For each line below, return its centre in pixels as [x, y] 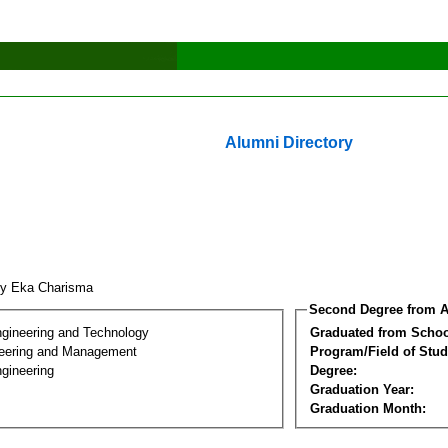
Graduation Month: [368, 408]
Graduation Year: [362, 389]
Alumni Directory [289, 142]
